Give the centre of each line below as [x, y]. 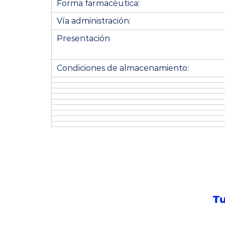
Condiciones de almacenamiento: [123, 68]
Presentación [83, 38]
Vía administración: [94, 21]
